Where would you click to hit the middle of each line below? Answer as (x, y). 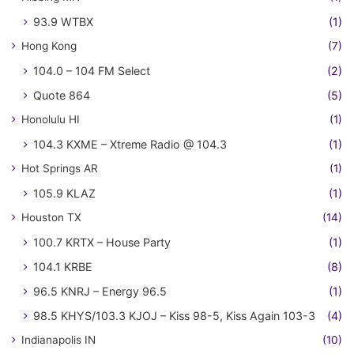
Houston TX (51, 217)
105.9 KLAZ (64, 193)
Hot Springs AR (60, 168)
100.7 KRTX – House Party (102, 242)
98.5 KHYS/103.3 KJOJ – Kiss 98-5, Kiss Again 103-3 (174, 315)
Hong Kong (49, 45)
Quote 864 (62, 95)
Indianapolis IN (58, 339)
